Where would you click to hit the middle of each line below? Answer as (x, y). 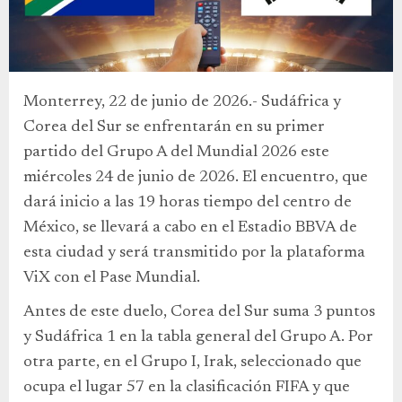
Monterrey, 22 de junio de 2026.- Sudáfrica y (182, 103)
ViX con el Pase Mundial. (112, 279)
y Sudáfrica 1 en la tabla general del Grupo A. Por (198, 338)
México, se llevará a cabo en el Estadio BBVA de (190, 228)
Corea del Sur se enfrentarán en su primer (174, 128)
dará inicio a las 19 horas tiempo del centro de (188, 203)
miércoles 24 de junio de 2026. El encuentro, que (196, 178)
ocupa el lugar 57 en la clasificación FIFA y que (187, 388)
